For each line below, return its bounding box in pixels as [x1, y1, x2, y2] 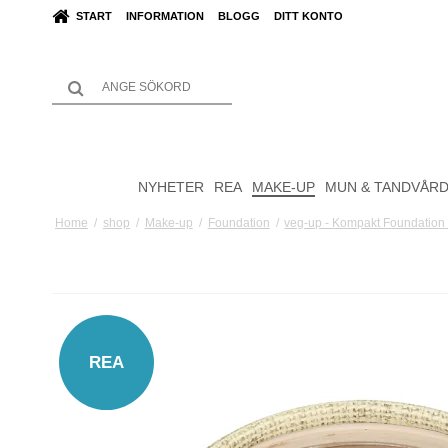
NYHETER [137, 178, 204, 195]
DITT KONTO [274, 10, 343, 23]
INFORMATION [126, 10, 204, 23]
